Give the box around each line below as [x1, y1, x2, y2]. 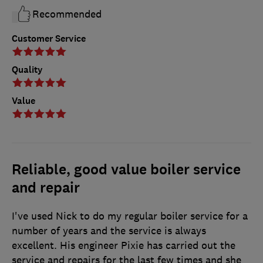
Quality [12, 63, 43, 76]
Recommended [32, 7, 102, 21]
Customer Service [12, 32, 86, 45]
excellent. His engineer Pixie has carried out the [12, 238, 235, 252]
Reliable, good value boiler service [12, 160, 241, 179]
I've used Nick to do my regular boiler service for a [12, 209, 248, 222]
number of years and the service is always [12, 224, 206, 237]
